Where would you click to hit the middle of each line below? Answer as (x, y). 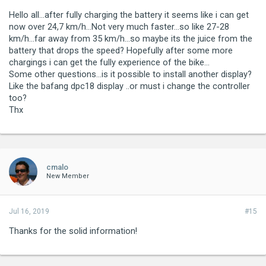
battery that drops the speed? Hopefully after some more (121, 50)
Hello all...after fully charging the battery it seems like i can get (129, 15)
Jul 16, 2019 (29, 211)
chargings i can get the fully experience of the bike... (109, 62)
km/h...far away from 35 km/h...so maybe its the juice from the (131, 38)
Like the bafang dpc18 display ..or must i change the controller (129, 86)
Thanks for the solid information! (73, 231)
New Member (68, 176)
